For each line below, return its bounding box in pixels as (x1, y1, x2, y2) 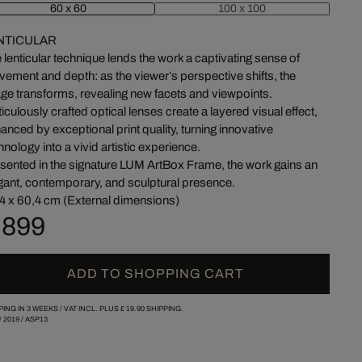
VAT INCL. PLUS (63, 304, 120, 313)
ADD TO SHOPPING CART (66, 266, 244, 280)
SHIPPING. (144, 304, 183, 313)
